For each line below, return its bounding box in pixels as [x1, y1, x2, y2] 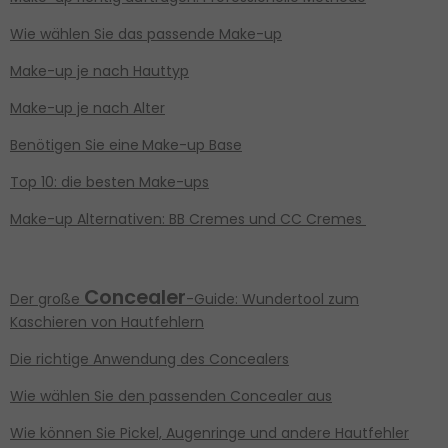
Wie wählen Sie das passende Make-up [10, 24, 282, 45]
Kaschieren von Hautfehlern [10, 312, 204, 333]
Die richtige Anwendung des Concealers [10, 349, 289, 370]
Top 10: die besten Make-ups [10, 172, 209, 193]
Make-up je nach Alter [10, 98, 165, 119]
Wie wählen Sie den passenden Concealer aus [10, 386, 332, 407]
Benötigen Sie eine [10, 135, 139, 156]
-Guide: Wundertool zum [186, 289, 359, 310]
